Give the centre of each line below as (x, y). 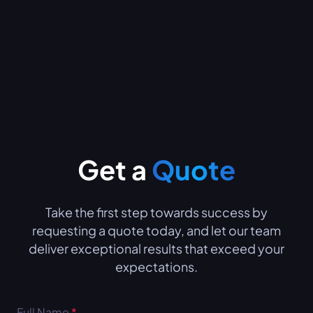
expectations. (156, 266)
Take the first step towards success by (156, 212)
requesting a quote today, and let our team (156, 230)
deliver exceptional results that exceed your (156, 248)
